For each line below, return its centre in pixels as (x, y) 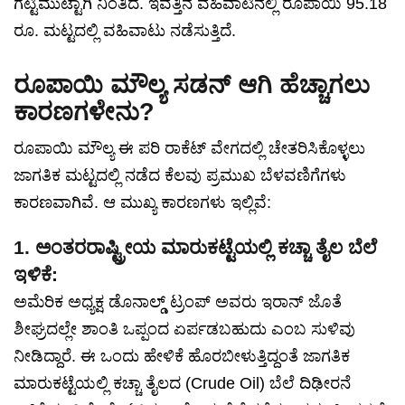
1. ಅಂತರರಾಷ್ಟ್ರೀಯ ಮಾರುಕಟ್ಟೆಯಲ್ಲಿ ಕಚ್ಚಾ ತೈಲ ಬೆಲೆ (195, 248)
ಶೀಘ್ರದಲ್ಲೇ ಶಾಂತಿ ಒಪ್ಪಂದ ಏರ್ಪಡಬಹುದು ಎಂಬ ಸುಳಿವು (184, 330)
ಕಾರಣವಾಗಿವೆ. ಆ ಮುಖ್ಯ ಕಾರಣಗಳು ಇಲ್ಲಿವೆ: (142, 203)
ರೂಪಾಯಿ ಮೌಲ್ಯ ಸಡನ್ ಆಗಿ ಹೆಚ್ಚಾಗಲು (192, 85)
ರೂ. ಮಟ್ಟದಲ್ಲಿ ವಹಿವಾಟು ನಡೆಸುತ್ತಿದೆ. (125, 31)
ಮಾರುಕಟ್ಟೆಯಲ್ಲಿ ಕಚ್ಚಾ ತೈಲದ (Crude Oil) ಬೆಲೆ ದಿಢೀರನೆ (182, 384)
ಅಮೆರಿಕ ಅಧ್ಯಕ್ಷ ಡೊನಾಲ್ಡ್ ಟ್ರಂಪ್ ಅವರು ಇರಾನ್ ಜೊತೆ (178, 302)
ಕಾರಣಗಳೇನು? (84, 113)
